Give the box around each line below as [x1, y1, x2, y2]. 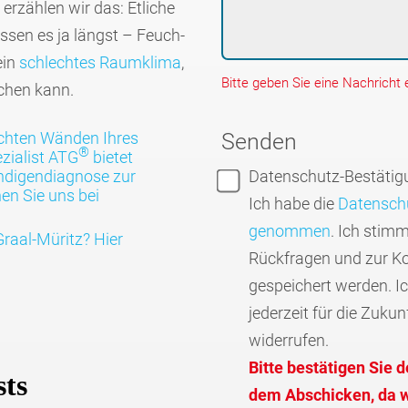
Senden [220, 127, 297, 155]
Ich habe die [249, 193, 339, 213]
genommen [249, 220, 331, 240]
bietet [88, 147, 133, 167]
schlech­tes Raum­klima [18, 52, 181, 72]
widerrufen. [249, 330, 330, 350]
